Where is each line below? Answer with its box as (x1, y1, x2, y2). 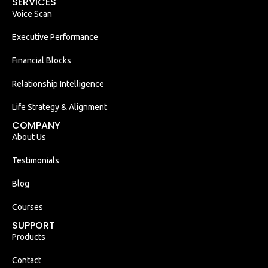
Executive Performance (12, 32, 98, 42)
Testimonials (12, 155, 59, 165)
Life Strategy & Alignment (12, 102, 107, 112)
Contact (12, 255, 41, 265)
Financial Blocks (12, 55, 71, 65)
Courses (12, 202, 43, 212)
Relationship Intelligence (12, 78, 104, 89)
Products (12, 232, 45, 242)
